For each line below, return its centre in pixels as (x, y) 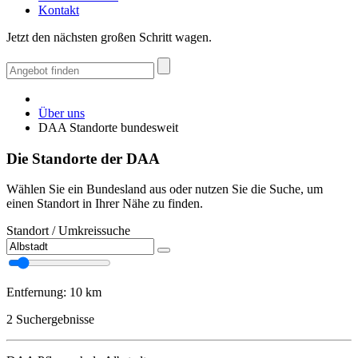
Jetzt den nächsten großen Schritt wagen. (109, 37)
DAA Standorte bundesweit (108, 127)
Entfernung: (38, 292)
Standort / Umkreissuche (68, 231)
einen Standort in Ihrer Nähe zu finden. (105, 204)
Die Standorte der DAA (83, 158)
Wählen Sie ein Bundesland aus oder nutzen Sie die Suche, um (165, 189)
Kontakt (59, 10)
